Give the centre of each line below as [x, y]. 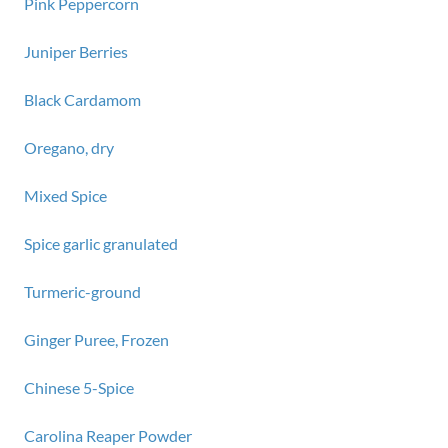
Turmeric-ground [82, 291]
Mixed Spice [65, 195]
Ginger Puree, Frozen [96, 339]
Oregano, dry [69, 147]
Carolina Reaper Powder [108, 435]
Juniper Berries [76, 51]
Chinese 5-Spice [79, 387]
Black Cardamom [82, 99]
